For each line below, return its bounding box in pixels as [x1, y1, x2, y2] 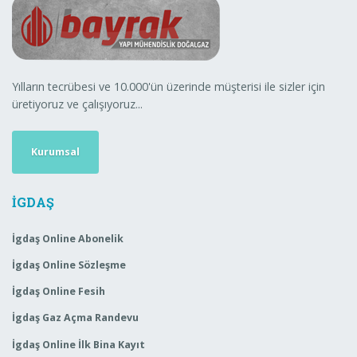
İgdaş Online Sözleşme [12, 258, 126, 273]
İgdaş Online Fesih [12, 284, 105, 299]
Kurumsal [31, 144, 80, 159]
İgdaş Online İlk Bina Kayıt [12, 337, 145, 351]
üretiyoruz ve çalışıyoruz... [12, 96, 143, 112]
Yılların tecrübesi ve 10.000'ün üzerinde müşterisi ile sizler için [12, 78, 325, 94]
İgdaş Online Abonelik [12, 231, 124, 245]
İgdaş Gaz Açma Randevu [12, 311, 139, 325]
